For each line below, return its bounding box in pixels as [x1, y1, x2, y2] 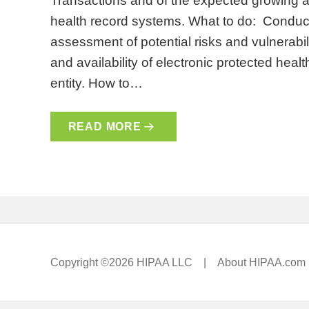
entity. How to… [50, 75, 143, 90]
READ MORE [68, 120, 141, 132]
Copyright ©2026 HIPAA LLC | [50, 256, 218, 268]
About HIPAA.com [217, 256, 306, 268]
